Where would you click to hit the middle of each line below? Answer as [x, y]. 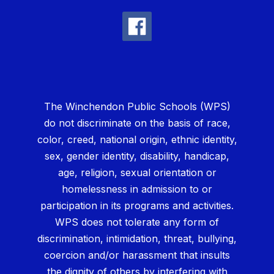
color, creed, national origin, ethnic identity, [137, 140]
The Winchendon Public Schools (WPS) [137, 107]
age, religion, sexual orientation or [137, 173]
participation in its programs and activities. [137, 206]
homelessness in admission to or [137, 189]
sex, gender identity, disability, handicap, [137, 156]
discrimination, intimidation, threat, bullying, [137, 239]
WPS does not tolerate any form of [137, 222]
